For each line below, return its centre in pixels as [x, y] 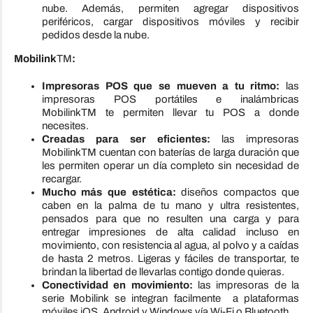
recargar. [61, 179]
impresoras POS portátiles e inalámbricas [170, 100]
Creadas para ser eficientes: [132, 139]
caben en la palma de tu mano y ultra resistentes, [170, 206]
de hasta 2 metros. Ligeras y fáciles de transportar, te [170, 259]
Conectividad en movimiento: [119, 285]
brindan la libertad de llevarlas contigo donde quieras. [163, 272]
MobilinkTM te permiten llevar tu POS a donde [170, 113]
